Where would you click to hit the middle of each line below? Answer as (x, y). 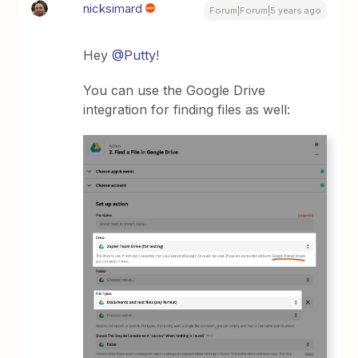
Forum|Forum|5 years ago (265, 11)
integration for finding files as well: (187, 110)
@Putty (134, 56)
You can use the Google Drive (175, 91)
